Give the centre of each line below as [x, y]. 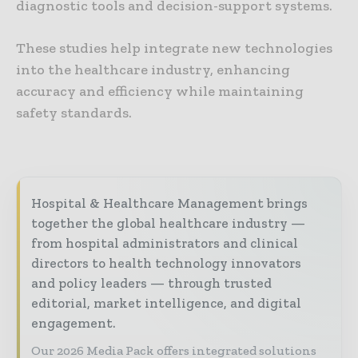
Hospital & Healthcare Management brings [169, 203]
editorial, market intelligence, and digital [166, 303]
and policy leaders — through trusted [151, 283]
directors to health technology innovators [166, 263]
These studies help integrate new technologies [174, 48]
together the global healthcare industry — [168, 223]
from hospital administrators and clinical [165, 243]
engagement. [73, 323]
